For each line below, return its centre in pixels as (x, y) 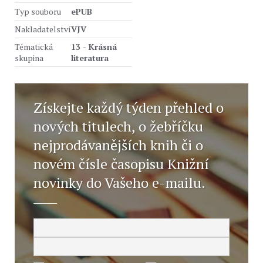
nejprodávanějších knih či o (118, 145)
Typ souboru (38, 11)
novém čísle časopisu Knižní (121, 164)
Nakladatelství (43, 29)
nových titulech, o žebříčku (118, 126)
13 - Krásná (94, 47)
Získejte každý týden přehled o (129, 107)
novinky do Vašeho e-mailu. (119, 183)
